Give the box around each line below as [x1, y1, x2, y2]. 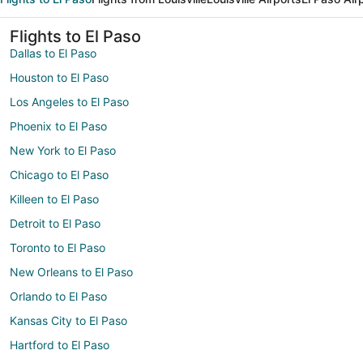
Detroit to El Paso [10, 216, 100, 230]
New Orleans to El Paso [10, 265, 133, 279]
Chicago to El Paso [10, 168, 109, 181]
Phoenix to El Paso [10, 119, 107, 133]
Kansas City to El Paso [10, 314, 127, 327]
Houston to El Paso [10, 70, 109, 84]
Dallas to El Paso [10, 46, 96, 60]
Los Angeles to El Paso [10, 95, 129, 109]
